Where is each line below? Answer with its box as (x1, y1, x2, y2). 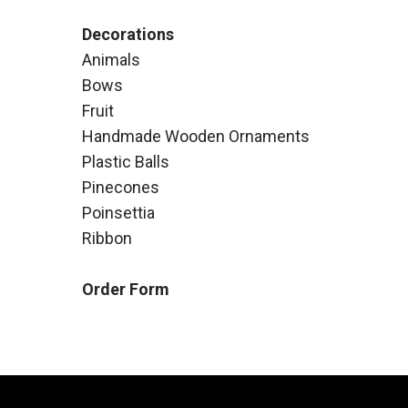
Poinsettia (82, 203, 155, 223)
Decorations (82, 25, 174, 45)
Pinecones (82, 178, 159, 198)
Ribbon (82, 229, 132, 249)
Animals (82, 50, 140, 70)
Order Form (82, 280, 169, 300)
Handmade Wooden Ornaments (82, 127, 310, 147)
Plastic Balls (82, 152, 169, 172)
